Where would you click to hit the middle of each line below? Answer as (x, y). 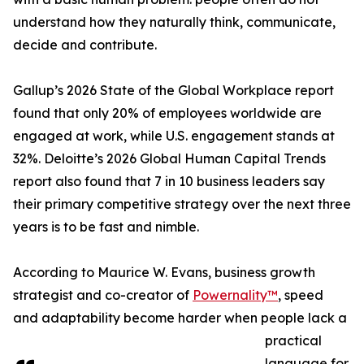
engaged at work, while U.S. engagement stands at (174, 136)
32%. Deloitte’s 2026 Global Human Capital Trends (169, 159)
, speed (301, 295)
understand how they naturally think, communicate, (174, 22)
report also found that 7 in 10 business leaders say (169, 182)
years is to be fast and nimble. (106, 227)
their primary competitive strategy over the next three (182, 204)
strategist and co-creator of (103, 295)
